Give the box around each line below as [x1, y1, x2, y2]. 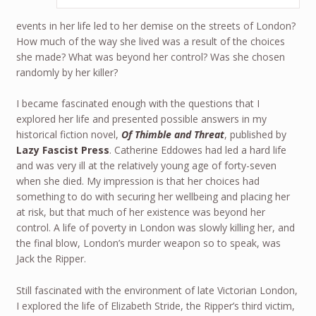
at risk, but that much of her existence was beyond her [16, 205, 265, 219]
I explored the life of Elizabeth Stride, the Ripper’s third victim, [16, 299, 295, 313]
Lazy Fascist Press [16, 143, 109, 157]
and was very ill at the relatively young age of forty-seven [16, 159, 276, 173]
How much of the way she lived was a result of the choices [16, 34, 285, 48]
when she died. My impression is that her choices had [16, 174, 260, 188]
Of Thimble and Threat [121, 128, 224, 142]
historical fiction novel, [16, 128, 121, 142]
